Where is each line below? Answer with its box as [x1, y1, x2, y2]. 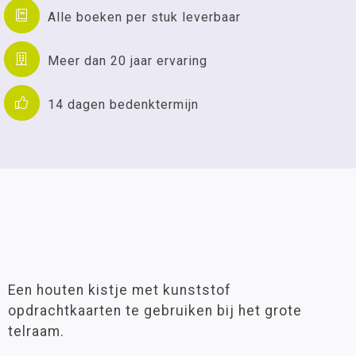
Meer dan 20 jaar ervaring [48, 52, 207, 68]
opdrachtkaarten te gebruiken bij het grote [8, 303, 302, 319]
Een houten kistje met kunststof [8, 282, 231, 298]
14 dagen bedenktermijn [48, 96, 199, 112]
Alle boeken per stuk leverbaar [48, 9, 241, 25]
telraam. [8, 323, 64, 339]
